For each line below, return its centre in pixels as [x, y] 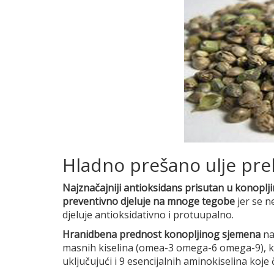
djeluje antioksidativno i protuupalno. [148, 214]
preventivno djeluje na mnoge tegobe [149, 201]
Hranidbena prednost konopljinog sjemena [163, 234]
